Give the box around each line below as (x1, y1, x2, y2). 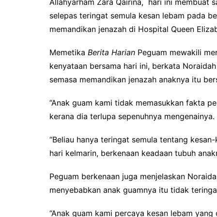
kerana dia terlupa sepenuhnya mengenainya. (49, 111, 215, 122)
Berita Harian (88, 47, 135, 58)
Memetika (49, 47, 88, 58)
